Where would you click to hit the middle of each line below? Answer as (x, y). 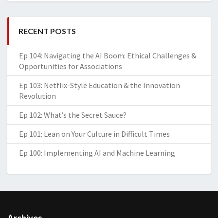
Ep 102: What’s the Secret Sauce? (73, 115)
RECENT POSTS (47, 31)
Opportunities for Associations (71, 66)
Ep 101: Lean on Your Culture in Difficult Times (94, 134)
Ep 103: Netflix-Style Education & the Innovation (100, 85)
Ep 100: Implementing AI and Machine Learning (97, 153)
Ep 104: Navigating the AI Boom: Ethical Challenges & (108, 55)
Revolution (37, 96)
